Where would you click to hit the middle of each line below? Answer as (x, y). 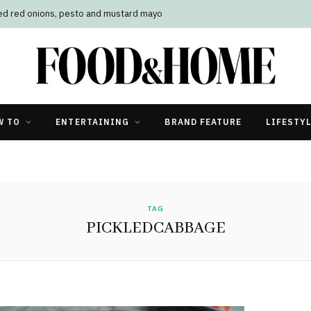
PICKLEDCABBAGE (155, 228)
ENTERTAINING (93, 121)
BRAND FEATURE (203, 121)
